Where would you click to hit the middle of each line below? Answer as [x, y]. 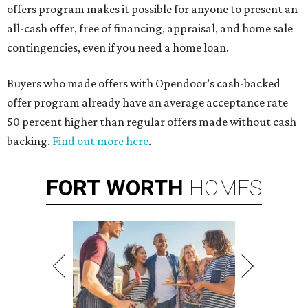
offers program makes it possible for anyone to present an [152, 9]
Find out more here [100, 141]
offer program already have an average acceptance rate [147, 103]
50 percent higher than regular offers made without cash [152, 122]
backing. [30, 141]
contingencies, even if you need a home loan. [118, 48]
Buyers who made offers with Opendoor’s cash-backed [144, 84]
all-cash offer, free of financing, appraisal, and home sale [150, 29]
